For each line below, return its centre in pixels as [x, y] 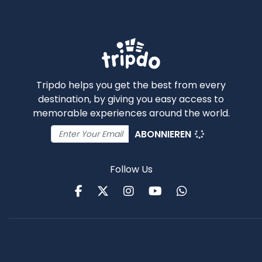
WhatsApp [218, 191]
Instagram [168, 191]
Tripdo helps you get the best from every [131, 85]
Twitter [131, 191]
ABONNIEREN [164, 135]
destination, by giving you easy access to [131, 99]
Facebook [114, 191]
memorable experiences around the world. [131, 113]
